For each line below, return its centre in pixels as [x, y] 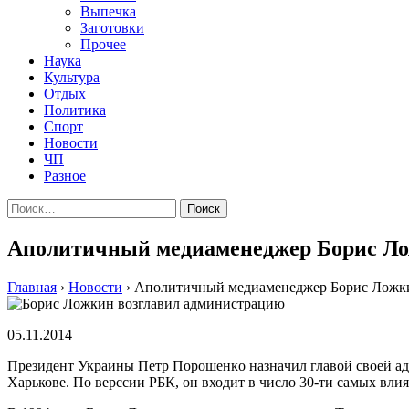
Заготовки [112, 28]
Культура [72, 77]
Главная [32, 287]
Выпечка [108, 11]
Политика [75, 110]
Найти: [28, 206]
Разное [65, 176]
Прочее [103, 44]
